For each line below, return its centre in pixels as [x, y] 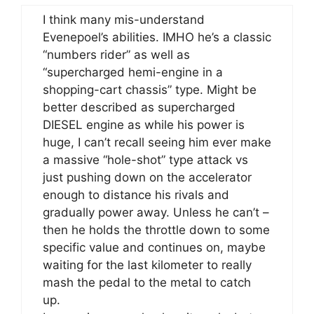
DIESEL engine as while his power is [144, 124]
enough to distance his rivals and [136, 194]
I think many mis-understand [124, 19]
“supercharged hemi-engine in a [133, 72]
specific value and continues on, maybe [154, 247]
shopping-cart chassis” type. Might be [150, 89]
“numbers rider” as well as [116, 54]
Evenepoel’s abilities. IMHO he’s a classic [157, 37]
